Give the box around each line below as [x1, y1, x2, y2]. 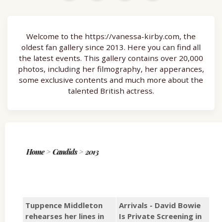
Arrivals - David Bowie [119, 200, 201, 210]
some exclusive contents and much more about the [19, 75, 203, 85]
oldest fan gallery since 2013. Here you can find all [21, 42, 201, 53]
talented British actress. [68, 86, 154, 96]
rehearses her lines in [25, 211, 104, 221]
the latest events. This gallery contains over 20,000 [19, 53, 203, 63]
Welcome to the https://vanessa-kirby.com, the [26, 31, 196, 42]
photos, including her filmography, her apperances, [18, 64, 204, 74]
